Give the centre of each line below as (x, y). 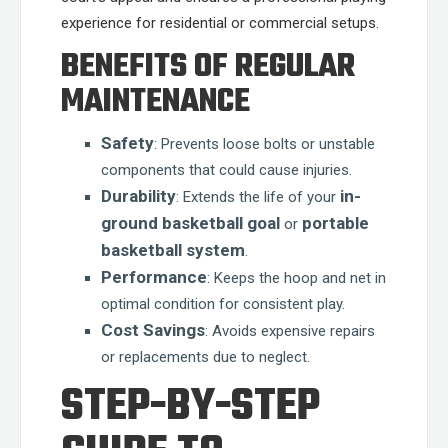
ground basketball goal (190, 223)
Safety (127, 143)
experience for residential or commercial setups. (220, 23)
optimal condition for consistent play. (223, 304)
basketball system (173, 250)
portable (335, 223)
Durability (138, 196)
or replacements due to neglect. (205, 357)
